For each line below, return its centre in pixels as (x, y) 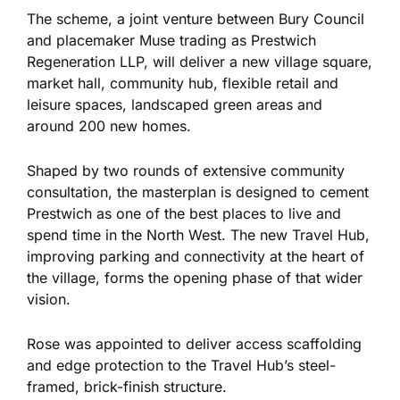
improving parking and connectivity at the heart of (196, 256)
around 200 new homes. (109, 125)
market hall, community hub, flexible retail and (183, 83)
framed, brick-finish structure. (127, 386)
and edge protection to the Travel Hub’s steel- (181, 365)
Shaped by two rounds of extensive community (186, 170)
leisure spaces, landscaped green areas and (175, 104)
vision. (49, 299)
